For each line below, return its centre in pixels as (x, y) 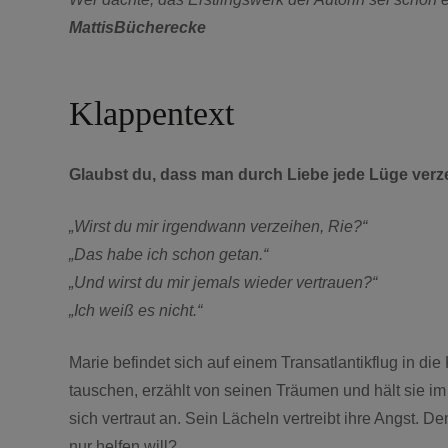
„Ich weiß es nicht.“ (135, 310)
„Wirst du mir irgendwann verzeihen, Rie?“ (218, 226)
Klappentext (151, 113)
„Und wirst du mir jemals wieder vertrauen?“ (223, 282)
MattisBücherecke (137, 27)
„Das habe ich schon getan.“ (168, 254)
